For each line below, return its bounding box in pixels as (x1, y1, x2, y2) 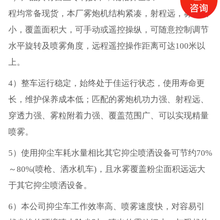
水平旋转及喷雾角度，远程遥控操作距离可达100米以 (8, 41, 205, 51)
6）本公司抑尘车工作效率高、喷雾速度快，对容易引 (8, 202, 205, 212)
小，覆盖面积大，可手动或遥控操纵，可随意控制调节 (8, 25, 209, 35)
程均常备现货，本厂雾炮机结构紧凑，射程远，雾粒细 (8, 9, 209, 19)
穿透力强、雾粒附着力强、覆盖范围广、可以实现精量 (8, 111, 209, 121)
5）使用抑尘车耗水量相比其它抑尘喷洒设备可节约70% (8, 148, 212, 158)
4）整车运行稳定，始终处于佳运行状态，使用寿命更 (8, 79, 205, 88)
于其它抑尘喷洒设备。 (8, 181, 92, 191)
